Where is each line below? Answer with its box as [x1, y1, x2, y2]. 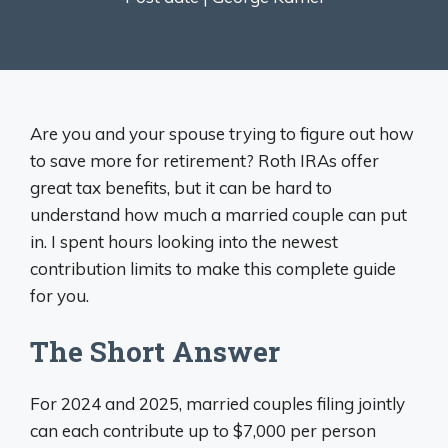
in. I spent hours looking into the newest [30, 230, 338, 252]
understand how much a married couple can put [30, 203, 407, 225]
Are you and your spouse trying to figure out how [30, 122, 414, 144]
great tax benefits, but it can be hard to [30, 176, 332, 198]
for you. [30, 284, 89, 306]
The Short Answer [30, 333, 280, 370]
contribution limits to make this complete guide [30, 257, 396, 279]
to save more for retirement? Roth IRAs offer [30, 149, 379, 171]
